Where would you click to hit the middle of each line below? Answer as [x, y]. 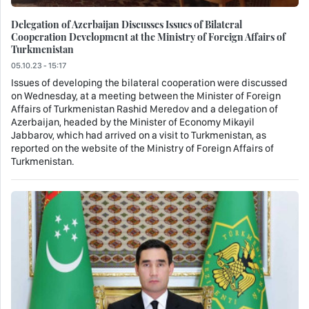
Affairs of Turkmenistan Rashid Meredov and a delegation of [144, 109]
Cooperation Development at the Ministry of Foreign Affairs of [148, 37]
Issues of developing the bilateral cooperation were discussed [149, 83]
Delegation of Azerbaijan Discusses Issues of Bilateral [127, 24]
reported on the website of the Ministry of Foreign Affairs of [142, 149]
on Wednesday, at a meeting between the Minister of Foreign [146, 96]
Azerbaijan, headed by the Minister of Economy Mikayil [133, 122]
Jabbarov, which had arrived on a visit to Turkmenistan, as [139, 136]
